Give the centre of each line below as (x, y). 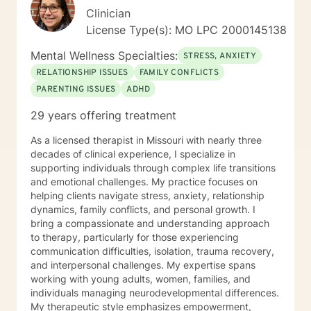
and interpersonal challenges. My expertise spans (143, 265)
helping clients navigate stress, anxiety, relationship (148, 195)
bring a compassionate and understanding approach (150, 223)
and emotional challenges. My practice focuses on (144, 182)
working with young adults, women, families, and (141, 279)
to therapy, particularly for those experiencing (135, 237)
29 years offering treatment (103, 115)
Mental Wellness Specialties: (104, 56)
